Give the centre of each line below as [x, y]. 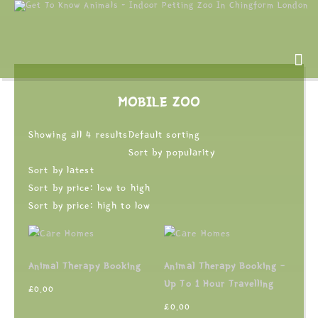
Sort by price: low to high [90, 188]
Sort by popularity [171, 153]
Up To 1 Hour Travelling [219, 284]
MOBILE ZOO [159, 102]
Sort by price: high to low [90, 206]
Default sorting [164, 135]
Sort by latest [61, 170]
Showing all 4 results [78, 135]
